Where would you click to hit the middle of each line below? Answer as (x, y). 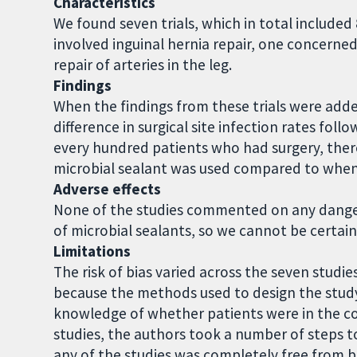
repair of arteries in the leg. (143, 65)
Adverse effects (108, 189)
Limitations (92, 251)
